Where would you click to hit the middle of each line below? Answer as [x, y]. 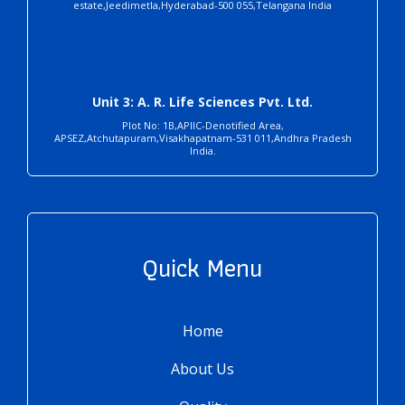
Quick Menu [202, 268]
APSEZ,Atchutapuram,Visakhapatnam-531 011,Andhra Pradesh [202, 137]
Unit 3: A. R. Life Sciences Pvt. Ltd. [202, 101]
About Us [202, 368]
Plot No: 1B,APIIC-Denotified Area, [202, 125]
